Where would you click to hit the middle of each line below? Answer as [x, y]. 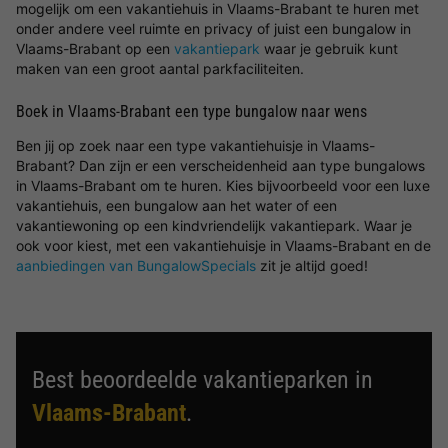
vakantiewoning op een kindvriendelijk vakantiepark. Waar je [214, 225]
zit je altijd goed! [312, 265]
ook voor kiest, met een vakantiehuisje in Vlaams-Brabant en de [223, 245]
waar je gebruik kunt [329, 48]
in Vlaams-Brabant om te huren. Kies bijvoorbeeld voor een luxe [223, 185]
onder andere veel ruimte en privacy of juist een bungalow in [213, 28]
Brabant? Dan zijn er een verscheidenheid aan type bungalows [220, 165]
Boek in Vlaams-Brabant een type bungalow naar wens [191, 111]
